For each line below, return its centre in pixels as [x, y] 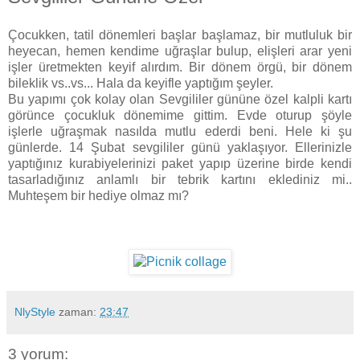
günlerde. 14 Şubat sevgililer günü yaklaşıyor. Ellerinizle [180, 148]
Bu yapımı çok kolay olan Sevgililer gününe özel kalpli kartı [180, 100]
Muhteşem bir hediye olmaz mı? [98, 196]
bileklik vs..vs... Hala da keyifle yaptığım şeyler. [141, 84]
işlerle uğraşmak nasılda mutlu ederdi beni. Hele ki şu [180, 132]
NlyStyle [35, 312]
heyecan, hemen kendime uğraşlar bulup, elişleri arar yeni [180, 51]
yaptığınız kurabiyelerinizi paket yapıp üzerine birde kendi [180, 164]
